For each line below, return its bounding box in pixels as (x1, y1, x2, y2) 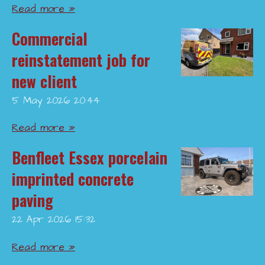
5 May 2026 (12, 93, 70, 108)
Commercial (12, 27, 88, 50)
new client (12, 69, 77, 93)
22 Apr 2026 (12, 213, 71, 227)
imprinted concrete (12, 167, 134, 191)
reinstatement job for (12, 48, 150, 72)
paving (12, 189, 53, 212)
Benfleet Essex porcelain (12, 146, 167, 170)
